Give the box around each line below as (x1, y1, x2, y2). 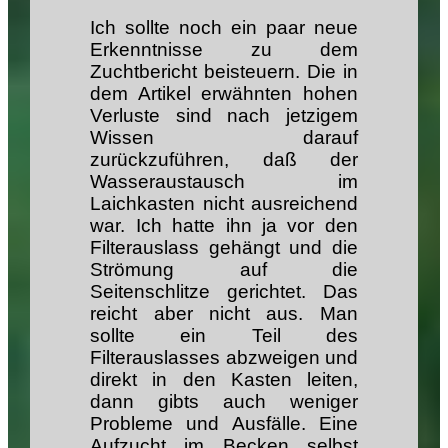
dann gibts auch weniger (90, 390, 358, 412)
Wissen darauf (90, 126, 358, 148)
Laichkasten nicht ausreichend (90, 192, 358, 214)
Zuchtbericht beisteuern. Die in (90, 60, 358, 82)
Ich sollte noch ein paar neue (90, 16, 358, 38)
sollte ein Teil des (90, 324, 358, 346)
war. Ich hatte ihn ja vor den (90, 214, 358, 236)
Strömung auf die (90, 258, 358, 280)
